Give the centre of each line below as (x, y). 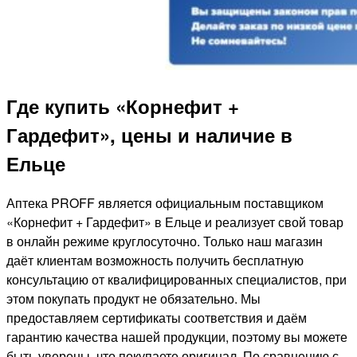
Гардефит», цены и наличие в (149, 135)
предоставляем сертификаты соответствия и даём (157, 318)
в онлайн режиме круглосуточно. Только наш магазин (165, 241)
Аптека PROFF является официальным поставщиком (165, 203)
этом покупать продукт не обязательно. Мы (133, 299)
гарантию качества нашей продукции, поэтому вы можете (177, 337)
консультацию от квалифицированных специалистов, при (177, 280)
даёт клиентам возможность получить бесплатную (155, 261)
